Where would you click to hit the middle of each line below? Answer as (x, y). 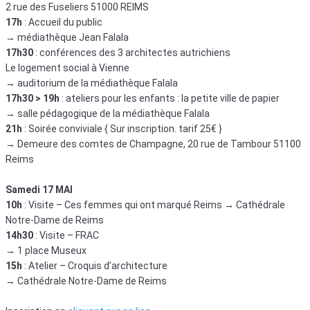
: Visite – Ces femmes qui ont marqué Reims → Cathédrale (155, 204)
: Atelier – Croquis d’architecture (96, 265)
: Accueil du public (63, 22)
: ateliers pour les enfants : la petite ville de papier (171, 98)
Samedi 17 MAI (39, 189)
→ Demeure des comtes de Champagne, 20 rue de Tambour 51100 (153, 144)
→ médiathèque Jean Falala (67, 37)
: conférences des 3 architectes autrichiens (133, 52)
